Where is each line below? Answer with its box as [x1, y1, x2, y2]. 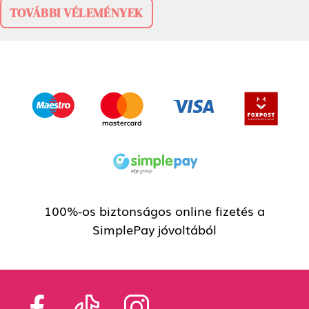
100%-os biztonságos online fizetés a [44, 201, 265, 220]
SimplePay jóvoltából [92, 220, 217, 239]
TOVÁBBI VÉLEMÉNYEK [9, 4, 143, 22]
